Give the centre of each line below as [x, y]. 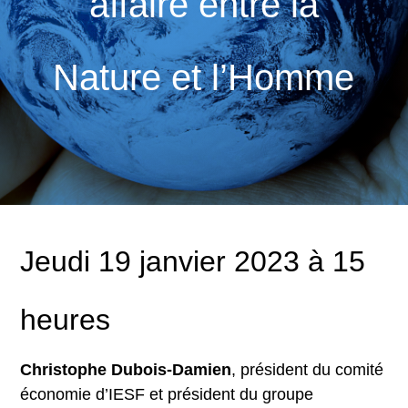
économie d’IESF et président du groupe [167, 394]
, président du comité [308, 369]
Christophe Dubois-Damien [126, 369]
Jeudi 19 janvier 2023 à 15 [193, 261]
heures [66, 319]
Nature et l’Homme [204, 77]
